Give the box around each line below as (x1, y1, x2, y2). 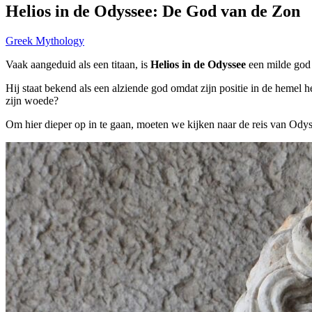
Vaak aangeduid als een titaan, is (6, 58, 150, 70)
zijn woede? (6, 94, 58, 107)
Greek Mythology (6, 34, 84, 47)
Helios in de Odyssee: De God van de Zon (6, 1, 300, 20)
